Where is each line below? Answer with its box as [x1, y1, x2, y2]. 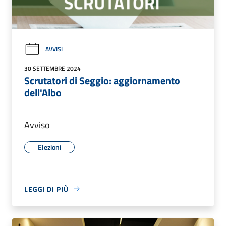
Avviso [24, 118, 50, 132]
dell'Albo [24, 84, 62, 100]
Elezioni [38, 141, 61, 152]
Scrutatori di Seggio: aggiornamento [24, 72, 180, 88]
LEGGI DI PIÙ [24, 183, 69, 194]
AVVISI [45, 44, 63, 54]
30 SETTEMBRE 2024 [24, 63, 81, 73]
